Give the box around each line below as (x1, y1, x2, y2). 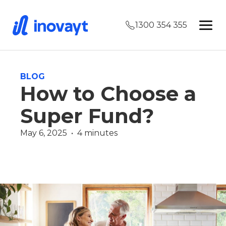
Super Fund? (20, 103, 154, 128)
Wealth (20, 152, 51, 162)
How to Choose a (20, 81, 196, 106)
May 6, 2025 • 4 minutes (20, 128, 118, 138)
